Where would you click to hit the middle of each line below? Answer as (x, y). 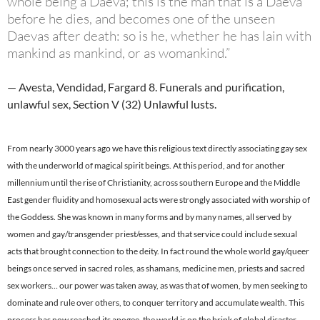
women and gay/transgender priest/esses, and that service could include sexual (152, 234)
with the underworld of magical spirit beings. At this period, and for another (146, 166)
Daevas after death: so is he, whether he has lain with (159, 36)
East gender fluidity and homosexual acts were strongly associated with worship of (159, 200)
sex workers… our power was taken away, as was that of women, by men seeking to (157, 286)
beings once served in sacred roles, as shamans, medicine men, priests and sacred (156, 269)
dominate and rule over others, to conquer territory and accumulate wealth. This (156, 303)
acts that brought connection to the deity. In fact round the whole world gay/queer (158, 251)
